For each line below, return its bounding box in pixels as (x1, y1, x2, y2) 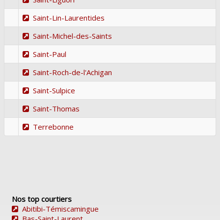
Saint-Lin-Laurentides (33, 12, 105, 23)
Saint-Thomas (33, 103, 80, 113)
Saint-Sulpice (33, 85, 75, 95)
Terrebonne (33, 121, 74, 132)
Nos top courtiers (12, 193, 72, 204)
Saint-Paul (33, 49, 66, 59)
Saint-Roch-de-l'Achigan (33, 67, 112, 77)
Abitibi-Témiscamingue (22, 203, 99, 214)
